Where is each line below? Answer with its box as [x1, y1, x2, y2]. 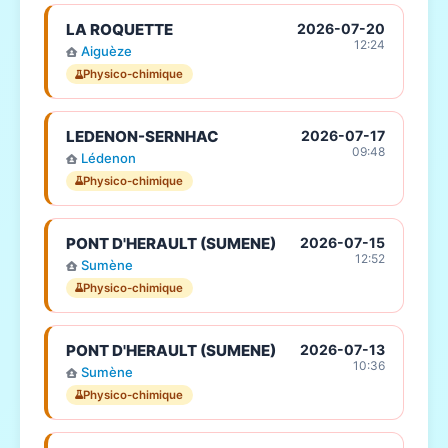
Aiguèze [80, 43, 132, 59]
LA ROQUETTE [65, 19, 173, 39]
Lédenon [80, 149, 136, 166]
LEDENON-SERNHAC [65, 126, 219, 146]
